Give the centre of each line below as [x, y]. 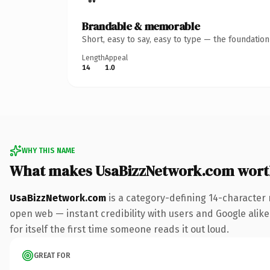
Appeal [116, 58]
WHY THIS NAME [48, 150]
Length [93, 58]
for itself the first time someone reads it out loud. [119, 229]
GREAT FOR [52, 255]
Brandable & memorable [141, 26]
